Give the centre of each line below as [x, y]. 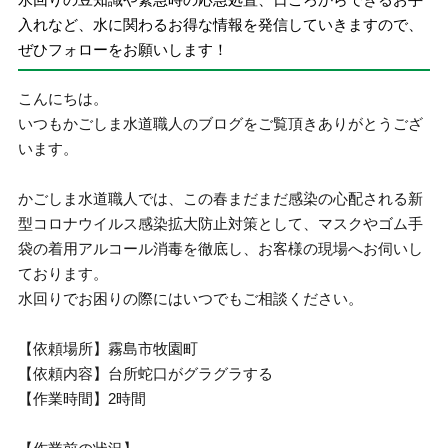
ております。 [63, 273]
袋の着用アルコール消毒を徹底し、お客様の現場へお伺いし [221, 248]
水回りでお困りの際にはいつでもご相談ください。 [191, 298]
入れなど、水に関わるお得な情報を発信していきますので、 [221, 24]
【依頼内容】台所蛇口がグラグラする [146, 373]
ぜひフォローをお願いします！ [123, 49]
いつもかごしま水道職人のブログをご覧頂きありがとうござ [221, 123]
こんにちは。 [63, 98]
